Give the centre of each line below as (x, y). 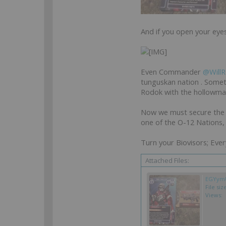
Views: (214, 195)
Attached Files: (167, 160)
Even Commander (172, 72)
